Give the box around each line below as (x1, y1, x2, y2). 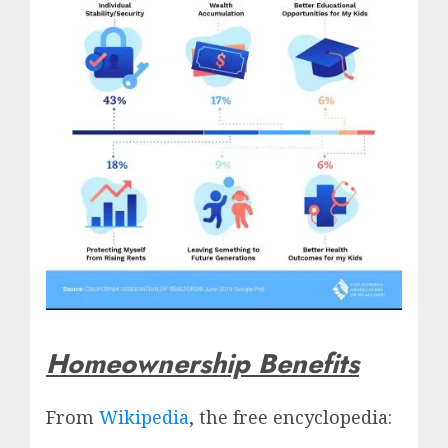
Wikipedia (99, 404, 189, 429)
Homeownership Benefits (46, 343, 359, 383)
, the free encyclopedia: (189, 404, 392, 429)
